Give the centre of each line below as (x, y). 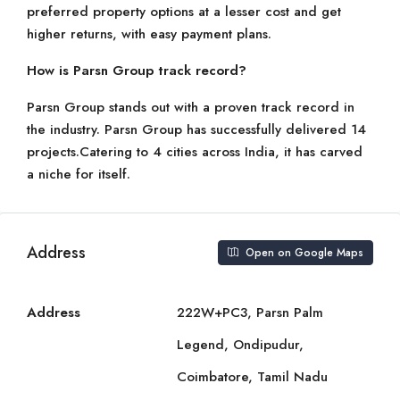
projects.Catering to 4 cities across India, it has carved (195, 152)
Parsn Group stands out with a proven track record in (191, 107)
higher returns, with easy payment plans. (149, 34)
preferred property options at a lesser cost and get (184, 12)
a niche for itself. (79, 174)
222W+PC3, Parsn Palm (250, 312)
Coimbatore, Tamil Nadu (252, 377)
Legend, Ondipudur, (240, 345)
